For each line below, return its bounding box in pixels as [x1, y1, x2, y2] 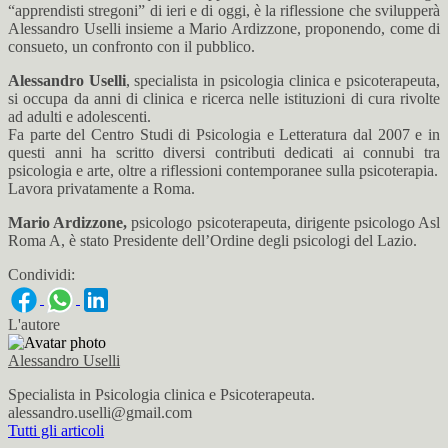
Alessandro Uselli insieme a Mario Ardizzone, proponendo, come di [8, 20, 440, 37]
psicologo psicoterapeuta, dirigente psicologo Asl [131, 214, 441, 231]
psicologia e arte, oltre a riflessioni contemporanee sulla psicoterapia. [8, 162, 438, 179]
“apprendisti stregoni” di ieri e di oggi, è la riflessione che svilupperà [8, 2, 440, 19]
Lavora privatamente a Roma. [8, 180, 195, 197]
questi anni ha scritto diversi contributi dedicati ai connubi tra [8, 144, 440, 161]
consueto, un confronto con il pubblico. [8, 38, 255, 55]
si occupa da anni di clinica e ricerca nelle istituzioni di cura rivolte [8, 90, 440, 107]
